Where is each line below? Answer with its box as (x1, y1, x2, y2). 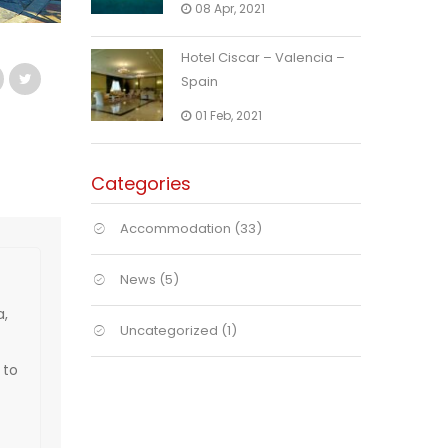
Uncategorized (120, 321, 218, 340)
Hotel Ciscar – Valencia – (181, 48, 345, 67)
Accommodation (120, 219, 231, 238)
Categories (91, 171, 191, 196)
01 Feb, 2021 (195, 107, 262, 124)
